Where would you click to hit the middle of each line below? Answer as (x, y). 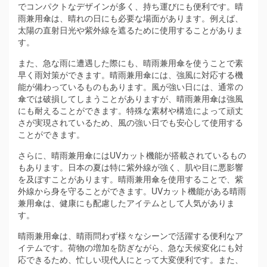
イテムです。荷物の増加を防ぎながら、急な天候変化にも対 (131, 247)
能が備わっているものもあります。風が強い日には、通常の (131, 86)
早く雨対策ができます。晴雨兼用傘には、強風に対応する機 (131, 74)
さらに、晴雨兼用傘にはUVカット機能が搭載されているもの (132, 155)
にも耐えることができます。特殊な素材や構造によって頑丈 (131, 110)
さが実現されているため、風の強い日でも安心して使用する (131, 122)
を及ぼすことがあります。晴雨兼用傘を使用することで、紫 (131, 179)
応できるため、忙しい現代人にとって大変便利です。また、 (131, 259)
